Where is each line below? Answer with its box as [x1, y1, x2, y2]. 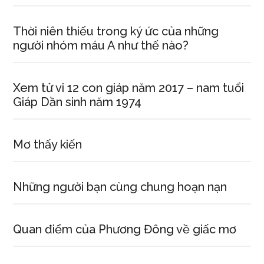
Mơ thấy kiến [13, 137, 82, 151]
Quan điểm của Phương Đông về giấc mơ [13, 222, 237, 236]
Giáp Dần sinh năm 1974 [13, 95, 142, 109]
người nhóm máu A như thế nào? [13, 38, 189, 52]
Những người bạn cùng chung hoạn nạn [13, 180, 227, 194]
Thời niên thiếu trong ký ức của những [13, 24, 219, 38]
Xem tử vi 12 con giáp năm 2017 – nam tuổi [13, 81, 245, 95]
